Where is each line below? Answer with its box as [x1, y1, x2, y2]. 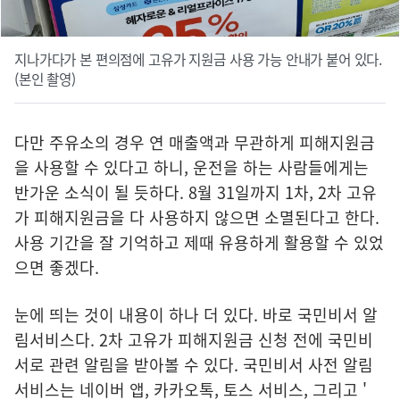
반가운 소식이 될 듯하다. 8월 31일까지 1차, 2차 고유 [14, 179, 377, 204]
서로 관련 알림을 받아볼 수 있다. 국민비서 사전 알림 [14, 352, 373, 377]
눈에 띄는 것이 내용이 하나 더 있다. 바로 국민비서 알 [14, 302, 378, 327]
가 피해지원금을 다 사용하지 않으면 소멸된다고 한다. [14, 204, 379, 229]
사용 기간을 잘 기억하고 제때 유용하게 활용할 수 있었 [14, 229, 384, 254]
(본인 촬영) [14, 68, 76, 89]
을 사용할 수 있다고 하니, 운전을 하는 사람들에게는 [14, 154, 369, 179]
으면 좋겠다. [14, 254, 99, 279]
